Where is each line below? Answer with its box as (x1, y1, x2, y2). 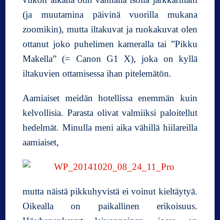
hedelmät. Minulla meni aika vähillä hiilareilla (23, 122, 197, 133)
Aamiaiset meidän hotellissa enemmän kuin (23, 92, 197, 103)
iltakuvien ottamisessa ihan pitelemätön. (23, 68, 172, 79)
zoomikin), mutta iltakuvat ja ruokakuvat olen (23, 24, 197, 34)
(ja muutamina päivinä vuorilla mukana (23, 9, 197, 20)
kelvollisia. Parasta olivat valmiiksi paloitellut (23, 107, 197, 118)
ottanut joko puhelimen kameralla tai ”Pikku (23, 38, 197, 49)
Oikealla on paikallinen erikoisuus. (23, 200, 197, 211)
